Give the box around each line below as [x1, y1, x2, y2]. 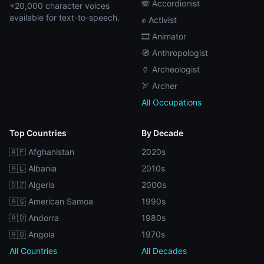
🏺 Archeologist [141, 64, 200, 74]
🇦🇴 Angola [9, 229, 55, 239]
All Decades [141, 246, 187, 256]
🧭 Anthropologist [141, 48, 208, 58]
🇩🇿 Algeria [9, 180, 55, 190]
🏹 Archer [141, 81, 177, 91]
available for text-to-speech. [9, 12, 120, 22]
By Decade [141, 128, 183, 138]
